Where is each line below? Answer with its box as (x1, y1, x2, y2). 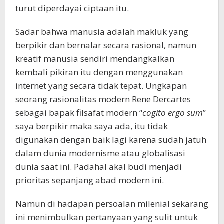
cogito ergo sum (142, 106, 203, 118)
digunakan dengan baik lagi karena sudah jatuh (15, 133, 206, 145)
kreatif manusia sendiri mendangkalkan (15, 52, 174, 64)
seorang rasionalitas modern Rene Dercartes (15, 93, 191, 105)
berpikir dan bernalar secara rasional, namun (15, 39, 196, 51)
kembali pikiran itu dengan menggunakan (15, 66, 183, 78)
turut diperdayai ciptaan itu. (15, 2, 129, 14)
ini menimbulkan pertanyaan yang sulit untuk (15, 211, 198, 223)
